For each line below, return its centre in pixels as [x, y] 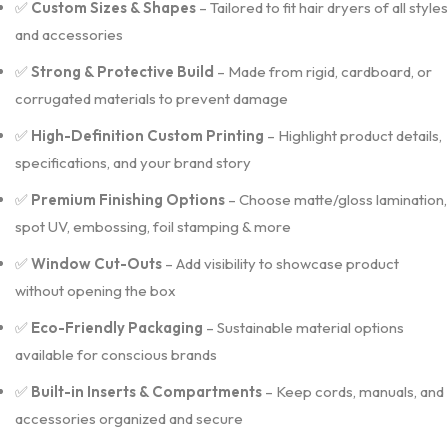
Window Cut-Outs [96, 263]
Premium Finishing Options [128, 199]
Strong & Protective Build [122, 71]
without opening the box [95, 290]
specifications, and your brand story [133, 162]
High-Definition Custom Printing [147, 135]
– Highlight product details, [353, 135]
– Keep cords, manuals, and [353, 391]
